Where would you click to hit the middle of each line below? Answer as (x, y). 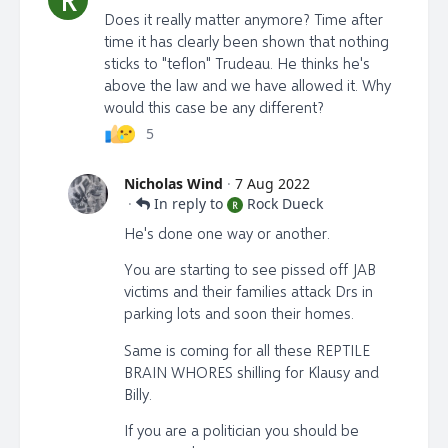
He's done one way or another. (227, 232)
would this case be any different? (214, 106)
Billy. (138, 393)
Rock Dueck (285, 203)
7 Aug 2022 (272, 183)
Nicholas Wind (173, 183)
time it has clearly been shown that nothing (246, 40)
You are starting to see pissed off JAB (250, 269)
